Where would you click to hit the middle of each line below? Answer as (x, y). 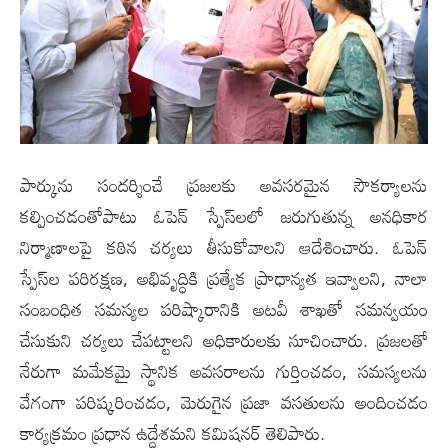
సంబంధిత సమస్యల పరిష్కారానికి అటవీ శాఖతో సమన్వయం (224, 308)
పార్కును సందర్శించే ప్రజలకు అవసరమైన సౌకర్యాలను (224, 184)
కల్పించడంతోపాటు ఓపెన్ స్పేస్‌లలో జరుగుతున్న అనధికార (224, 215)
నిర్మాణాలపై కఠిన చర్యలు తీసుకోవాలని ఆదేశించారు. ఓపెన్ (224, 246)
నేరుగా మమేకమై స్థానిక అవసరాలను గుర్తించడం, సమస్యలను (224, 370)
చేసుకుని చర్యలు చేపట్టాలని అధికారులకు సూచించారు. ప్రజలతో (224, 339)
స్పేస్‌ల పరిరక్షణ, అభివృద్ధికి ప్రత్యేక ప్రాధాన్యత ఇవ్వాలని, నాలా (224, 277)
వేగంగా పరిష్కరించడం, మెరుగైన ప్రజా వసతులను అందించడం (224, 401)
